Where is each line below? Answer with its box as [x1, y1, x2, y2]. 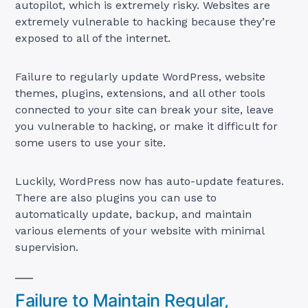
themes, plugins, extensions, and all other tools [15, 86, 266, 100]
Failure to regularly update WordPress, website [15, 69, 266, 83]
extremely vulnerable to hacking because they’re [15, 14, 276, 28]
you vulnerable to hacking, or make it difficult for [15, 119, 278, 133]
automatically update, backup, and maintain [15, 207, 252, 221]
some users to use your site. [15, 135, 166, 149]
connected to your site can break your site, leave [15, 102, 274, 116]
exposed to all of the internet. [15, 31, 171, 45]
